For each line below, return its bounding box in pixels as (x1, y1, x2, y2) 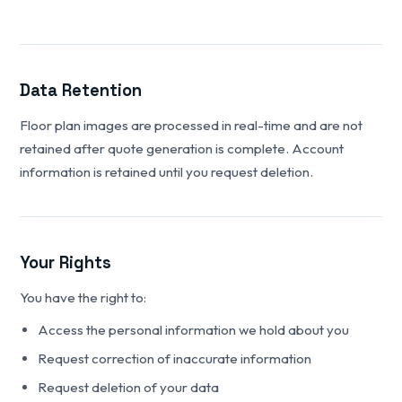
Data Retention (20, 80, 143, 100)
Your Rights (20, 252, 112, 273)
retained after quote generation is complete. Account (20, 140, 345, 157)
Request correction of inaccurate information (38, 350, 312, 367)
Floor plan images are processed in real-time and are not (20, 117, 363, 134)
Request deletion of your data (38, 379, 220, 396)
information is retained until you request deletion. (20, 163, 314, 180)
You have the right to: (20, 289, 147, 306)
